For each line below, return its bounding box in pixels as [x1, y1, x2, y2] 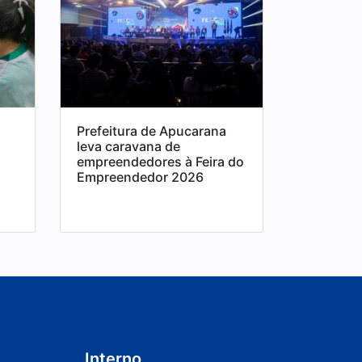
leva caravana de [76, 137, 180, 154]
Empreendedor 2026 [76, 168, 204, 185]
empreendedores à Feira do [76, 153, 244, 170]
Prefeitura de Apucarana [76, 122, 226, 139]
